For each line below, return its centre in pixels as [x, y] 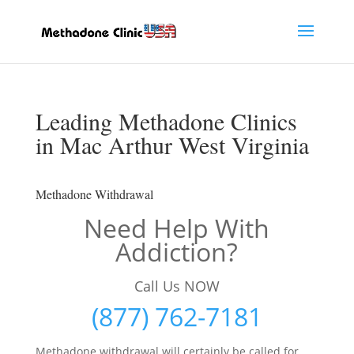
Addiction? [177, 252]
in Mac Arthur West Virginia [172, 145]
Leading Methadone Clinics [166, 121]
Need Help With [177, 228]
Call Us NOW [177, 286]
